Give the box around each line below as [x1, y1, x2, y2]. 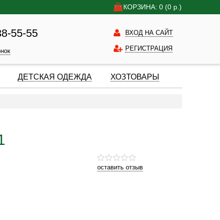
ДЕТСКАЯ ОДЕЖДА [18, 73, 92, 81]
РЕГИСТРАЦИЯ [125, 45, 172, 52]
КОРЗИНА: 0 [123, 3, 165, 11]
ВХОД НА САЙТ [125, 29, 173, 36]
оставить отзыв [97, 164, 143, 171]
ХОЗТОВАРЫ [110, 73, 159, 81]
